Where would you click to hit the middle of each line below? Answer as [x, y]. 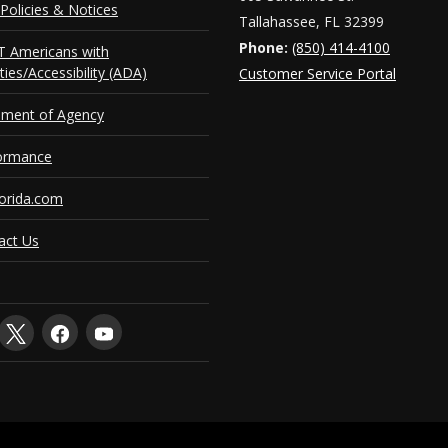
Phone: [263, 47]
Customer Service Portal [317, 73]
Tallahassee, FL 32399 [311, 21]
